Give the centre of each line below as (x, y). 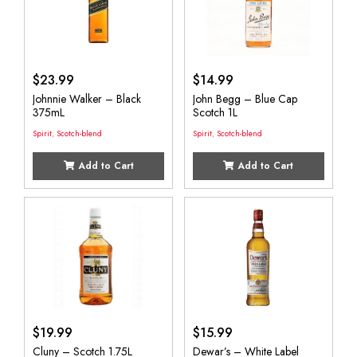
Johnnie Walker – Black (87, 98)
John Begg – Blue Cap (245, 98)
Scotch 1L (215, 112)
